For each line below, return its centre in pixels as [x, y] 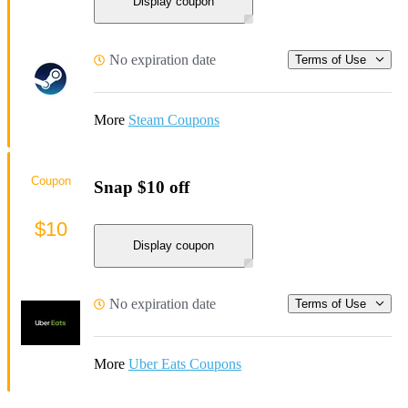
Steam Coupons [174, 119]
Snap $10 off [142, 188]
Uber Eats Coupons [185, 363]
